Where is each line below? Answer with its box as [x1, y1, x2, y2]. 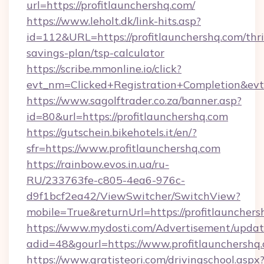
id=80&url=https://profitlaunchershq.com [27, 110, 228, 123]
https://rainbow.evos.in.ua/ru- [27, 157, 169, 171]
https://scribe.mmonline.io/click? [27, 62, 181, 75]
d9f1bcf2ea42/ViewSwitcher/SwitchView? [27, 189, 240, 203]
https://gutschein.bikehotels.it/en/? [27, 126, 197, 139]
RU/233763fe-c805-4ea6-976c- [27, 173, 185, 187]
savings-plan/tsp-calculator [27, 46, 164, 60]
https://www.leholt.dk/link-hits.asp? [27, 14, 201, 28]
